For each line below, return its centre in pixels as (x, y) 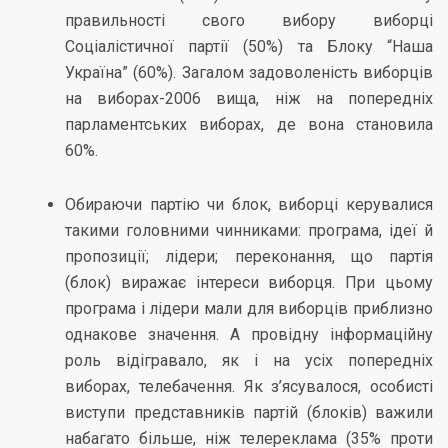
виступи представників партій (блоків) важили (249, 412)
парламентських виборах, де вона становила (249, 124)
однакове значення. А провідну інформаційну (249, 334)
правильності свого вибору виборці (249, 20)
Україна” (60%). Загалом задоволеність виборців (249, 72)
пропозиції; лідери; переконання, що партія (249, 256)
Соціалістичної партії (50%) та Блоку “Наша (249, 46)
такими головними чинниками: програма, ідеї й (249, 230)
